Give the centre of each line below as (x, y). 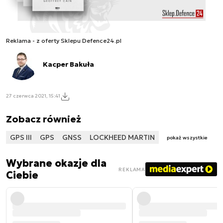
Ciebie (22, 175)
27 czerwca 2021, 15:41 (33, 96)
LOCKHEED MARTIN (122, 137)
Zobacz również (44, 119)
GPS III (21, 137)
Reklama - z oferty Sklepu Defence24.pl (64, 40)
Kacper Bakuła (68, 64)
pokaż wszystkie (187, 138)
